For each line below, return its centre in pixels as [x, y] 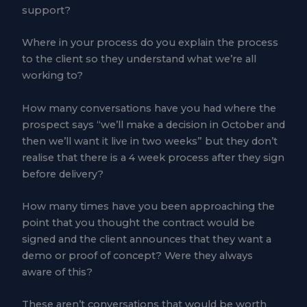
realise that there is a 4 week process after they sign [153, 157]
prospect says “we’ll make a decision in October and [153, 124]
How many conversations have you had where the [149, 108]
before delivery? [62, 174]
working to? [52, 76]
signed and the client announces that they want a [146, 239]
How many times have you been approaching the [148, 206]
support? [46, 10]
